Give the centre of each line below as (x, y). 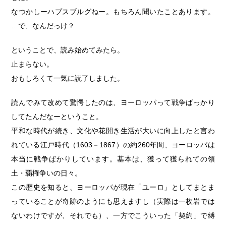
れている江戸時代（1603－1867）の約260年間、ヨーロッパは (113, 145)
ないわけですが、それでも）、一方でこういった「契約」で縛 (113, 215)
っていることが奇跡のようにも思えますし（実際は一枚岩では (113, 201)
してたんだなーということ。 (57, 117)
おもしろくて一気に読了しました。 (68, 78)
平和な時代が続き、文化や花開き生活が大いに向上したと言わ (113, 131)
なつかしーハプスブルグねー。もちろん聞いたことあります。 (113, 12)
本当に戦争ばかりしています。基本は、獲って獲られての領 (113, 159)
